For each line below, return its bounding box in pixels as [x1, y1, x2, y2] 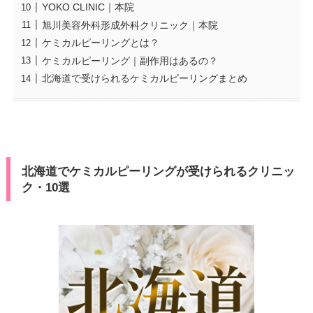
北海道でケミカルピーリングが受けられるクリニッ [21, 164, 295, 178]
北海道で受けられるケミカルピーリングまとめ [41, 73, 247, 85]
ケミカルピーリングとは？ [41, 37, 159, 49]
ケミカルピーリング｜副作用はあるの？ [41, 54, 218, 66]
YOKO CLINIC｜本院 [41, 1, 134, 13]
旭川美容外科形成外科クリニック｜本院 [41, 19, 218, 31]
